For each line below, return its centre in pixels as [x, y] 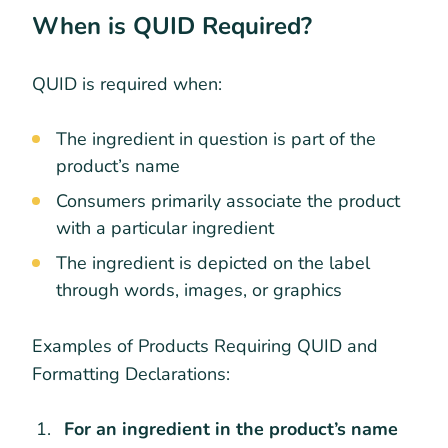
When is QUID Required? [172, 26]
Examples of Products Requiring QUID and [205, 345]
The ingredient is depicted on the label [213, 262]
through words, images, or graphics [199, 289]
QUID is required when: [127, 83]
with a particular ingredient [165, 227]
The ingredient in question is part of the [216, 138]
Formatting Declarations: [131, 373]
